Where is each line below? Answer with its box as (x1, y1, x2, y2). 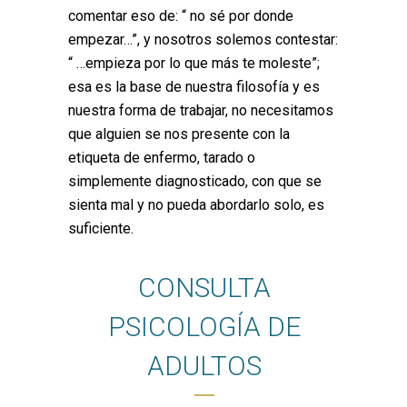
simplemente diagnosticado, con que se (68, 173, 322, 191)
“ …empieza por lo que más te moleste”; (68, 55, 320, 73)
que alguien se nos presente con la (68, 125, 290, 144)
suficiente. (68, 220, 134, 238)
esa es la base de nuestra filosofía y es (68, 78, 320, 96)
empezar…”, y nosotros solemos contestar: (68, 31, 338, 49)
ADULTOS (147, 350, 262, 382)
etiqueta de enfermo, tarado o (68, 149, 255, 167)
